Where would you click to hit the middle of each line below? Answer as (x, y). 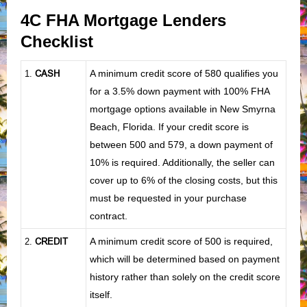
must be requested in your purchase (168, 198)
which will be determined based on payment (185, 259)
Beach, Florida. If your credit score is (169, 126)
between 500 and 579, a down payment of (181, 144)
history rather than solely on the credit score (185, 277)
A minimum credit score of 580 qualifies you (184, 73)
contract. (109, 216)
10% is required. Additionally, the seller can (182, 162)
